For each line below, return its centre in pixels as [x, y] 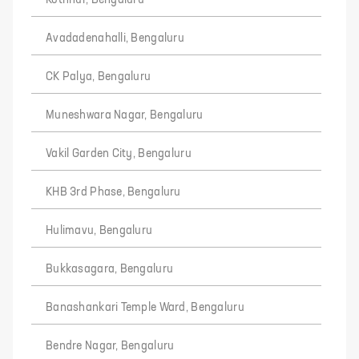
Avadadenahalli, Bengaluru [115, 38]
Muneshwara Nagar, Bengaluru [125, 115]
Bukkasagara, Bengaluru [110, 269]
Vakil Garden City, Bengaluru [119, 153]
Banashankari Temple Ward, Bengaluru [145, 307]
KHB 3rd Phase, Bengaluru [113, 192]
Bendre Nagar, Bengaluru [110, 346]
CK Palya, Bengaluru [99, 77]
